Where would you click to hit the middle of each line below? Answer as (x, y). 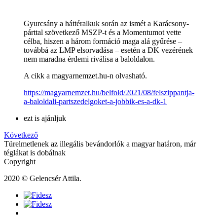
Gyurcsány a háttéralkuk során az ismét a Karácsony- (106, 24)
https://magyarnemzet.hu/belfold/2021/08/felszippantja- (109, 93)
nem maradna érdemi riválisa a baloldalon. (89, 59)
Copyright (20, 162)
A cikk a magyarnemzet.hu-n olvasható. (85, 76)
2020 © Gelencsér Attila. (43, 179)
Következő (21, 135)
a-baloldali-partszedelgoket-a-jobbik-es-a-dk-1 (95, 102)
